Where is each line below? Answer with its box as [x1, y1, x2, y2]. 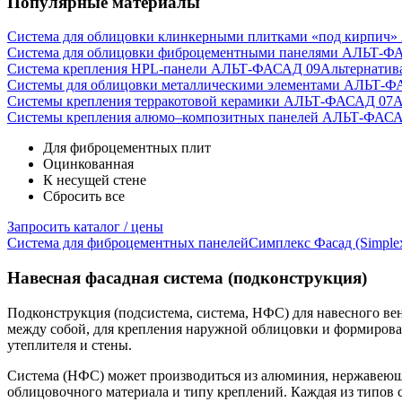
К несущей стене [43, 172, 146, 188]
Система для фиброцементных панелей [7, 235, 249, 251]
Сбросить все [43, 188, 125, 205]
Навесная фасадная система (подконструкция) [7, 268, 367, 288]
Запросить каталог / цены [7, 219, 163, 235]
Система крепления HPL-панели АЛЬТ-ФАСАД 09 [7, 61, 320, 77]
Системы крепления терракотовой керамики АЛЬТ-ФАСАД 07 [7, 93, 393, 109]
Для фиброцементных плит [43, 140, 211, 156]
